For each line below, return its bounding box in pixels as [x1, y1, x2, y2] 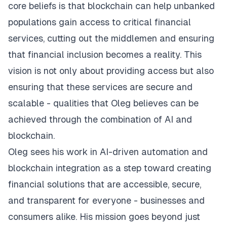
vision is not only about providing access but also [8, 65, 214, 76]
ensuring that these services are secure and [8, 82, 193, 92]
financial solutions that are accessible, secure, [8, 179, 201, 190]
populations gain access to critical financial [8, 17, 191, 27]
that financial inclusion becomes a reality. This [8, 49, 202, 60]
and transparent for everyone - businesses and [8, 195, 205, 206]
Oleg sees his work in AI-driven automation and [8, 146, 208, 157]
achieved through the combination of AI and [8, 114, 192, 125]
